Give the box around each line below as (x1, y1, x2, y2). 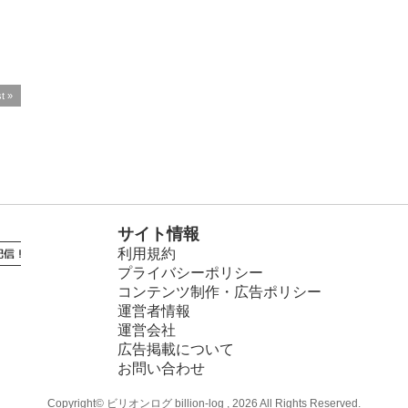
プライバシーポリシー (117, 264, 263, 280)
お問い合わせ (117, 360, 205, 376)
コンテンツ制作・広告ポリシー (117, 283, 321, 300)
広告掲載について (117, 341, 234, 357)
